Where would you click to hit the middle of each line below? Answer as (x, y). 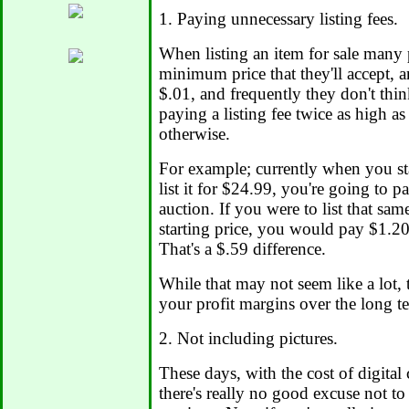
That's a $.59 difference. (242, 249)
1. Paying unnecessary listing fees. (278, 19)
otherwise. (194, 134)
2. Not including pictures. (248, 339)
